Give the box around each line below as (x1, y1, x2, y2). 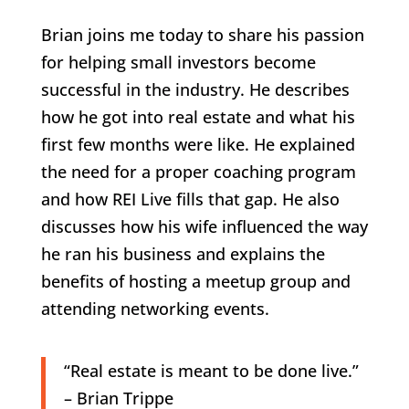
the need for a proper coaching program (40, 160, 356, 183)
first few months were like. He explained (40, 132, 355, 155)
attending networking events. (40, 297, 269, 320)
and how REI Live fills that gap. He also (40, 187, 340, 210)
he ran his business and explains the (40, 242, 325, 265)
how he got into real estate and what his (40, 105, 355, 128)
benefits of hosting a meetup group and (40, 269, 351, 292)
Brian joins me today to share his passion (40, 23, 364, 46)
